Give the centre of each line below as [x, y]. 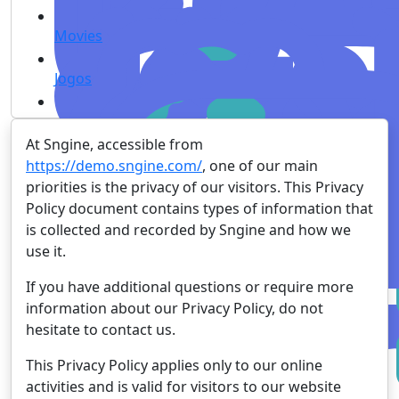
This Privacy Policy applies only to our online [174, 365]
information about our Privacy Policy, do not [175, 308]
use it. [46, 251]
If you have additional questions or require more [190, 287]
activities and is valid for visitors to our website [183, 387]
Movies [78, 36]
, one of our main [260, 166]
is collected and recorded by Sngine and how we [188, 230]
